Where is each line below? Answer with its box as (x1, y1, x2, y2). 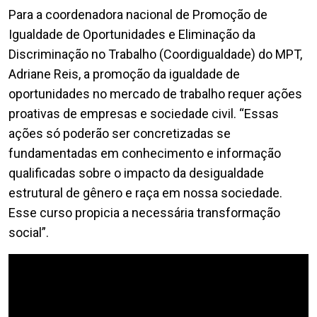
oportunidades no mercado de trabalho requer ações (8, 86, 302, 101)
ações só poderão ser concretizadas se (8, 125, 231, 141)
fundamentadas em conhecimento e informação (8, 145, 281, 161)
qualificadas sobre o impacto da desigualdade (8, 165, 264, 180)
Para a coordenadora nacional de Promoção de (8, 6, 267, 22)
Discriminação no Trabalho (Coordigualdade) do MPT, (8, 46, 302, 62)
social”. (8, 224, 49, 240)
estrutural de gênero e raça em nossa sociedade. (8, 185, 282, 200)
